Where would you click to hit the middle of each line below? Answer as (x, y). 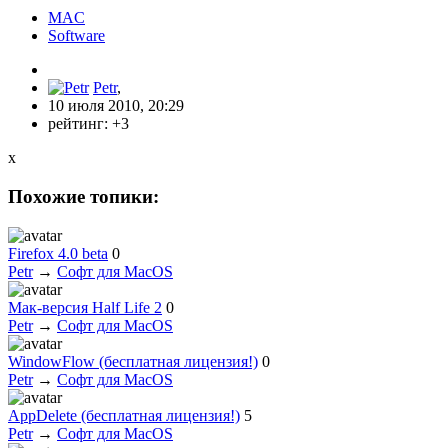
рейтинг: (80, 124)
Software (76, 36)
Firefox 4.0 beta (58, 253)
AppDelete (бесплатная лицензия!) (124, 415)
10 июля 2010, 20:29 (116, 106)
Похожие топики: (83, 197)
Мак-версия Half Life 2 (85, 307)
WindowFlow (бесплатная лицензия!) (133, 361)
